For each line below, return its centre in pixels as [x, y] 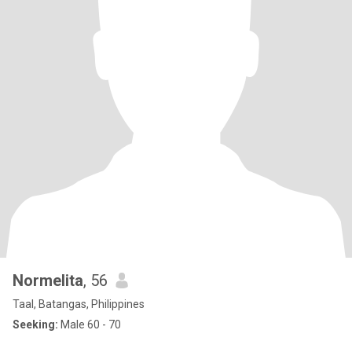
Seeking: [35, 324]
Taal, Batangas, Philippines [79, 304]
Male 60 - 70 [90, 324]
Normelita [48, 280]
